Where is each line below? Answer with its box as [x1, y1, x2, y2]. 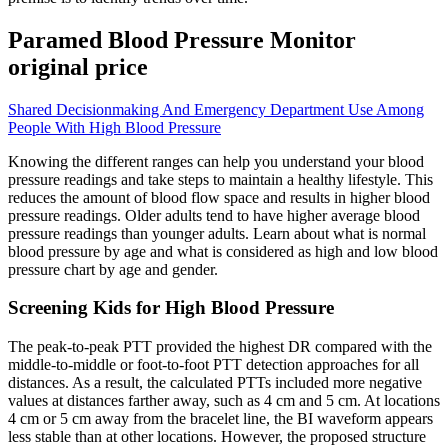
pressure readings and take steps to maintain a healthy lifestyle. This [8, 170, 433, 188]
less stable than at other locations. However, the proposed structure [8, 428, 426, 446]
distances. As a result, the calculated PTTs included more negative [8, 374, 422, 392]
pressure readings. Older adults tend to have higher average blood [8, 206, 420, 224]
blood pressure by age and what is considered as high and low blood [8, 242, 438, 260]
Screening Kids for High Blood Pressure [8, 297, 334, 319]
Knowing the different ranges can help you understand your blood [8, 152, 424, 170]
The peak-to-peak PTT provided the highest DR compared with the [8, 338, 432, 356]
